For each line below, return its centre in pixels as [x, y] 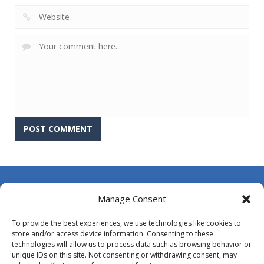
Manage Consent [132, 199]
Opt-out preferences [55, 249]
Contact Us [33, 208]
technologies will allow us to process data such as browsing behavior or [132, 244]
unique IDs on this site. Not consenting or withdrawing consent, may [124, 255]
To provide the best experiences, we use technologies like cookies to [126, 223]
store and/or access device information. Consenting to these [113, 234]
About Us [29, 187]
